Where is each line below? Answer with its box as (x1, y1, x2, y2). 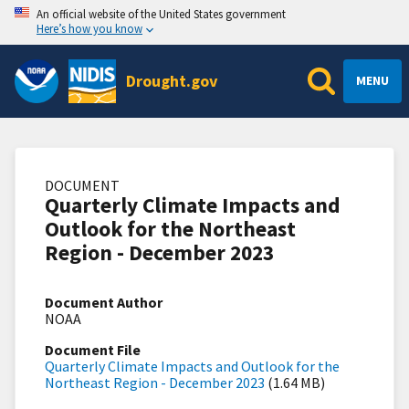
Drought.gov (126, 69, 218, 91)
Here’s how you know (37, 21, 142, 36)
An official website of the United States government (37, 6, 286, 21)
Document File (45, 340, 141, 359)
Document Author (45, 292, 163, 311)
